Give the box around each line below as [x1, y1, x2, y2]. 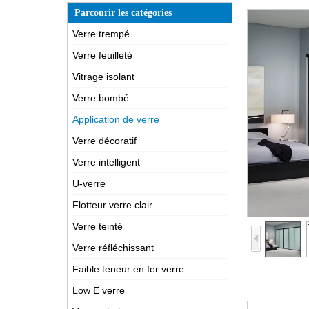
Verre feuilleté [72, 50, 132, 61]
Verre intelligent [72, 157, 140, 168]
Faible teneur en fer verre [72, 263, 184, 275]
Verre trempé [72, 28, 130, 39]
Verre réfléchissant [72, 242, 154, 253]
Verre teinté [72, 221, 123, 232]
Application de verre [72, 114, 159, 125]
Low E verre [72, 285, 125, 296]
